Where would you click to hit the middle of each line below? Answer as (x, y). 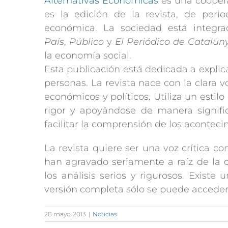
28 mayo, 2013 (65, 214)
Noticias (105, 214)
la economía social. (88, 56)
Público (86, 42)
